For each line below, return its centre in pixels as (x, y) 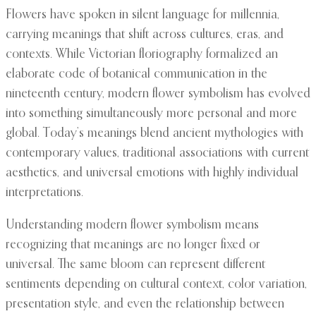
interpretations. (44, 193)
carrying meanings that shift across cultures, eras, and (145, 35)
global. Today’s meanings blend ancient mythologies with (154, 134)
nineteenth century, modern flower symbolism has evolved (158, 94)
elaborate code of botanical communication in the (136, 74)
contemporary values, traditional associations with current (157, 153)
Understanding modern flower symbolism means (132, 225)
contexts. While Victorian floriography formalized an (142, 55)
